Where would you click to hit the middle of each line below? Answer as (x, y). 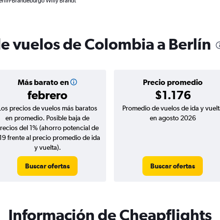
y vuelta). (47, 147)
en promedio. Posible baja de (47, 118)
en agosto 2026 (173, 118)
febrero (47, 95)
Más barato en (43, 82)
